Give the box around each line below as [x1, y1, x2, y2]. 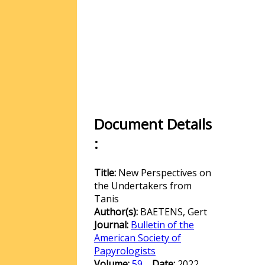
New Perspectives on [118, 166, 211, 179]
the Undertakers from [94, 179, 192, 192]
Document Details [94, 114, 212, 134]
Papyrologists [94, 244, 156, 257]
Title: [94, 166, 118, 179]
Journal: [94, 218, 131, 231]
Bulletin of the [131, 218, 194, 231]
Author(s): [94, 205, 140, 218]
